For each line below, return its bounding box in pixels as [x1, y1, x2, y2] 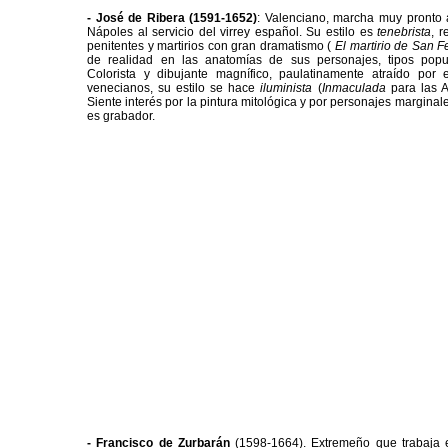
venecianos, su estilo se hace [87, 81, 261, 96]
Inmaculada [321, 81, 386, 96]
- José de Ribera [87, 11, 185, 26]
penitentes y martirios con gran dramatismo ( [87, 39, 335, 54]
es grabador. [87, 109, 155, 124]
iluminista [260, 81, 313, 96]
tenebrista [377, 25, 432, 40]
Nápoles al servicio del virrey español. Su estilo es [87, 25, 378, 40]
